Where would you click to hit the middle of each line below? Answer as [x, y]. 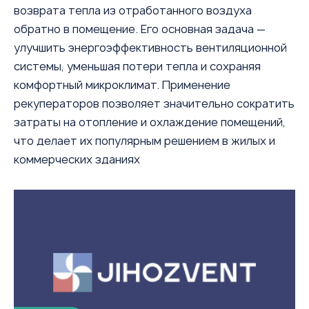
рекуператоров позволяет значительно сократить [154, 103]
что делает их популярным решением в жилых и [144, 140]
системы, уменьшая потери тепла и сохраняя [137, 66]
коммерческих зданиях [77, 159]
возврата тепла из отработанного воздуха [133, 10]
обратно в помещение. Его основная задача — [140, 29]
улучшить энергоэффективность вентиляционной [150, 47]
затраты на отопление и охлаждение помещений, [150, 122]
